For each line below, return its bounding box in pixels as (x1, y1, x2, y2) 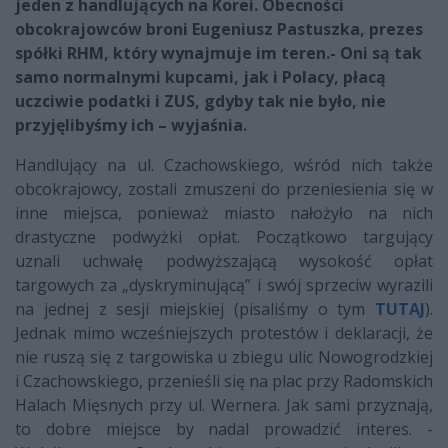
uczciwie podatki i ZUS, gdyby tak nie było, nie (15, 90, 386, 113)
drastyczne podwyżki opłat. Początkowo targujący (15, 226, 433, 249)
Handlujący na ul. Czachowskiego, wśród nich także (15, 154, 433, 177)
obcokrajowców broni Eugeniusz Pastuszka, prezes (15, 18, 423, 41)
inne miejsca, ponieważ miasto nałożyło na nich (15, 202, 433, 225)
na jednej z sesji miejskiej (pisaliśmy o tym (15, 298, 375, 321)
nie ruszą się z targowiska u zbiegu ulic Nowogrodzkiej (15, 346, 433, 369)
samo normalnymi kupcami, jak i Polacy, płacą (15, 66, 386, 89)
